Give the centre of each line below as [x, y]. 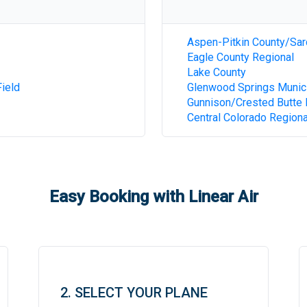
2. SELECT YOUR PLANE [134, 293]
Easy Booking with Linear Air [153, 197]
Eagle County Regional [241, 57]
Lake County [217, 72]
